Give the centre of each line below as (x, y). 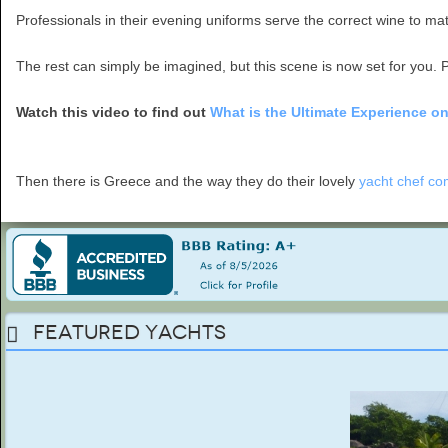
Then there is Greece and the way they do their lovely (187, 181)
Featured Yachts (129, 332)
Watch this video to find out (113, 112)
